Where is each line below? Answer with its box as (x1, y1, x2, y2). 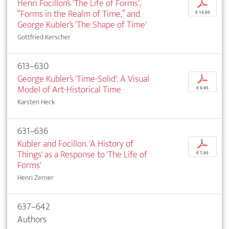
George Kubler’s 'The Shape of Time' (17, 17, 147, 33)
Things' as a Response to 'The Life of (17, 147, 147, 163)
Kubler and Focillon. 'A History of (17, 136, 133, 152)
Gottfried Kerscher (17, 31, 71, 43)
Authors (17, 212, 47, 228)
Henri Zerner (17, 172, 54, 184)
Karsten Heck (17, 96, 55, 108)
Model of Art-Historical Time (17, 82, 121, 98)
